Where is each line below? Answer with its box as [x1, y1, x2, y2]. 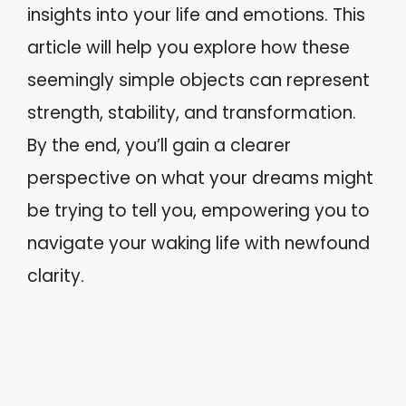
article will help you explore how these [27, 35, 350, 60]
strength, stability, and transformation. [27, 101, 356, 125]
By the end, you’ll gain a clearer [27, 133, 291, 158]
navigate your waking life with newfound [27, 231, 370, 256]
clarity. [27, 264, 84, 288]
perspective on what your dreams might [27, 166, 373, 190]
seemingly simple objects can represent [27, 68, 370, 92]
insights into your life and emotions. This [27, 3, 365, 27]
